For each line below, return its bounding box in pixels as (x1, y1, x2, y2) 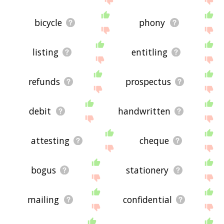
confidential (122, 193, 172, 206)
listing (32, 46, 58, 58)
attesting (30, 134, 69, 147)
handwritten (117, 105, 170, 117)
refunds (28, 75, 60, 88)
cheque (139, 134, 169, 147)
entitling (131, 46, 167, 58)
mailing (27, 193, 59, 206)
